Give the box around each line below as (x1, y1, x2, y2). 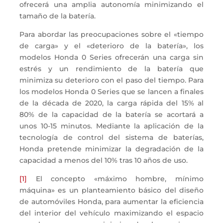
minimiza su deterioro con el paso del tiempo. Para (19, 75, 204, 85)
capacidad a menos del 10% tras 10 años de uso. (19, 155, 188, 165)
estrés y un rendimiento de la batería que (19, 64, 204, 73)
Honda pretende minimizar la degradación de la (19, 144, 204, 153)
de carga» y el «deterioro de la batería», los (19, 41, 204, 50)
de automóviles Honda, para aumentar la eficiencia (19, 197, 204, 206)
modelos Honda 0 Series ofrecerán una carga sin (19, 52, 204, 62)
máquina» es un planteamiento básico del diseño (19, 185, 204, 195)
